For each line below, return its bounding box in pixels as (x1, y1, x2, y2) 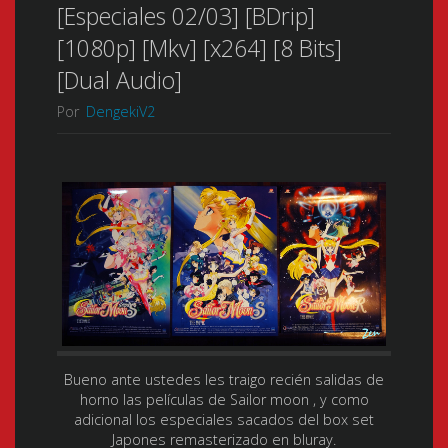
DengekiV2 (85, 102, 155, 122)
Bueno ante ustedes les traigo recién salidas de (64, 369, 384, 389)
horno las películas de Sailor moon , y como (79, 389, 369, 409)
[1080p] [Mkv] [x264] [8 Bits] (56, 31, 342, 64)
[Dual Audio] (56, 63, 182, 96)
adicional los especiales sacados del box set (74, 409, 374, 429)
